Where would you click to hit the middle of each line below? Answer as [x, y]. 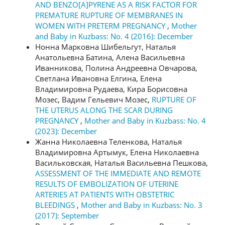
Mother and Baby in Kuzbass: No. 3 [142, 205]
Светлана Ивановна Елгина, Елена [98, 78]
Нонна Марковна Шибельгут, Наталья [105, 47]
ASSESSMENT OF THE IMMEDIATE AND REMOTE [118, 173]
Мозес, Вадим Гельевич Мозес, [93, 99]
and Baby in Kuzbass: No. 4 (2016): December [114, 36]
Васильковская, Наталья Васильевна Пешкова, [122, 163]
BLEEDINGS [56, 205]
